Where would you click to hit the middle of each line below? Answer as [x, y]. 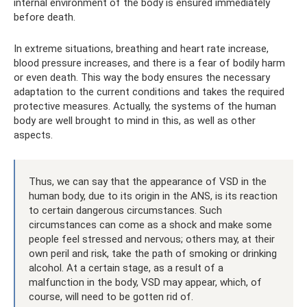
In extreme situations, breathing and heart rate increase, [141, 48]
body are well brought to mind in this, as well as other [135, 120]
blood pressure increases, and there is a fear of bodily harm [149, 63]
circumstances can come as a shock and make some [150, 224]
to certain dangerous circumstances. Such [125, 210]
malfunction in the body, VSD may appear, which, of [145, 282]
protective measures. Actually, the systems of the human [145, 106]
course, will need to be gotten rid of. [111, 296]
